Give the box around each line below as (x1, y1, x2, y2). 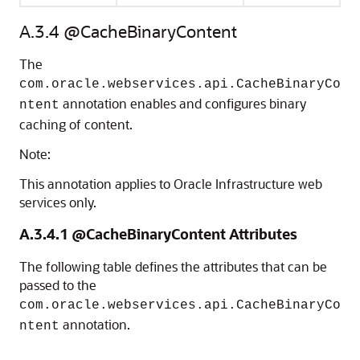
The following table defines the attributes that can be (19, 258, 327, 275)
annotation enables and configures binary (59, 95, 306, 112)
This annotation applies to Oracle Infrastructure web (19, 175, 322, 192)
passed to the (19, 276, 96, 293)
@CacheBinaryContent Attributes (72, 224, 297, 243)
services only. (19, 194, 96, 211)
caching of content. (19, 116, 133, 133)
